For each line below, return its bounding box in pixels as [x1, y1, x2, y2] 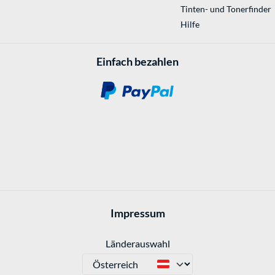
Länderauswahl [105, 237, 170, 249]
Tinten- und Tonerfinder [180, 4, 271, 15]
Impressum [110, 206, 165, 220]
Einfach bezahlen [96, 55, 179, 69]
